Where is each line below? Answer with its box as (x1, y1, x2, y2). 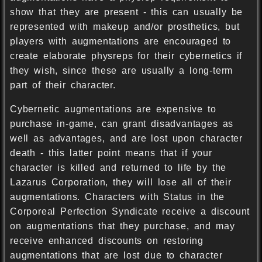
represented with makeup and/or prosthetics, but (10, 22, 240, 32)
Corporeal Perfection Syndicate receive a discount (10, 206, 250, 217)
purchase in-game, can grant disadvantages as (10, 119, 234, 129)
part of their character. (10, 80, 116, 91)
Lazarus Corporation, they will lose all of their (10, 177, 232, 188)
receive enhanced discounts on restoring (10, 236, 204, 246)
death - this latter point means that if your (10, 148, 212, 158)
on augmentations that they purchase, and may (10, 221, 235, 232)
